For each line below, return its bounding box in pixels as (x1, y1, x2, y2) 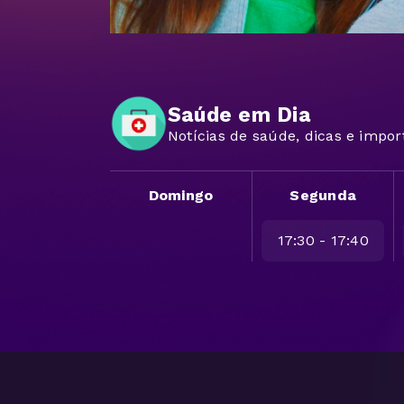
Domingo (148, 186, 214, 204)
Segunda (289, 186, 357, 204)
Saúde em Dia (168, 102, 311, 127)
